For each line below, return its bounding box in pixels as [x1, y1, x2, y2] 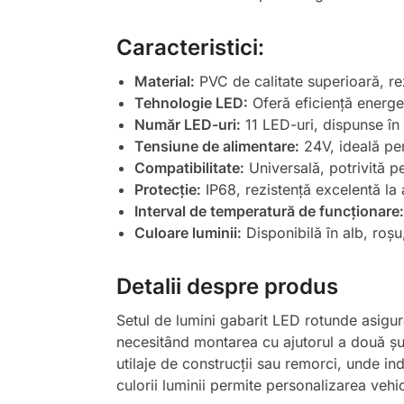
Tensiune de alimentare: [133, 137, 299, 156]
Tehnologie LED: [133, 94, 248, 113]
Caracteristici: [115, 34, 264, 61]
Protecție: [133, 180, 201, 199]
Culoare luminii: [133, 224, 242, 243]
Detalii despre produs [115, 273, 338, 300]
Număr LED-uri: [133, 115, 241, 134]
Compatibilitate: [133, 159, 244, 178]
